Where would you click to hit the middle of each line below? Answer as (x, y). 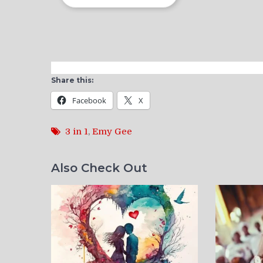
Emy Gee (112, 131)
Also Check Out (99, 168)
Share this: (72, 80)
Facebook (89, 100)
